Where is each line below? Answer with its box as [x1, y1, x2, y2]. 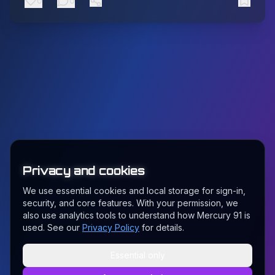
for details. [142, 222, 184, 233]
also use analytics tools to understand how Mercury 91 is [23, 210, 250, 220]
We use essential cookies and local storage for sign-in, [23, 185, 246, 196]
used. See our [23, 222, 80, 233]
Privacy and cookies [23, 164, 145, 178]
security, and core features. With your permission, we [23, 198, 238, 208]
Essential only [110, 250, 165, 260]
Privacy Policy [82, 222, 139, 233]
